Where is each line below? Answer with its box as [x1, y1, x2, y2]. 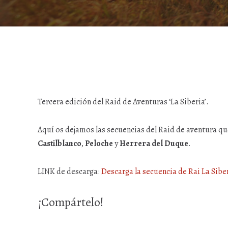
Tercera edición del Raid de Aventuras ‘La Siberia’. [38, 96, 209, 107]
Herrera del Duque [120, 138, 188, 149]
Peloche [85, 138, 113, 149]
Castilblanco [38, 138, 81, 149]
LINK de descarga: [38, 166, 101, 177]
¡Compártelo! [38, 194, 103, 210]
